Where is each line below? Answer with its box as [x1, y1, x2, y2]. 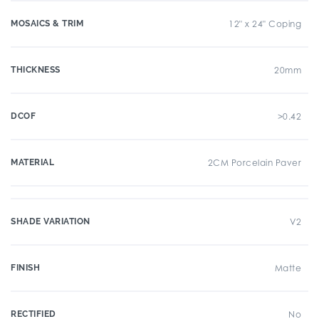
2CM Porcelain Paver [207, 157, 301, 168]
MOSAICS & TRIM [11, 19, 83, 28]
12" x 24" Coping [229, 19, 301, 29]
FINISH [11, 263, 40, 273]
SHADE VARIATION [11, 216, 90, 226]
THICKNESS [11, 65, 61, 75]
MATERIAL [11, 157, 54, 167]
